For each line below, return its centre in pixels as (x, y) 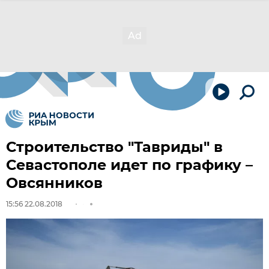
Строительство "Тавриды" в (114, 147)
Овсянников (54, 183)
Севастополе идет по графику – (129, 165)
